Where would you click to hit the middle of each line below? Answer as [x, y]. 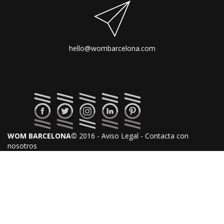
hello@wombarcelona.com [112, 48]
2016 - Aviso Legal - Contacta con [133, 136]
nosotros [22, 146]
